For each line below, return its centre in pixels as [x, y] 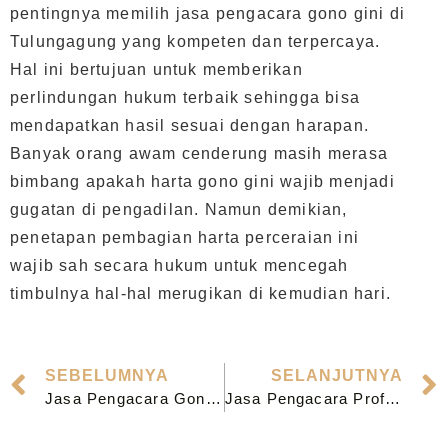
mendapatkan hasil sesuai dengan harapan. [190, 126]
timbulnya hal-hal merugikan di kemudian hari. [201, 294]
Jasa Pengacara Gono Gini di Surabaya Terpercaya [213, 399]
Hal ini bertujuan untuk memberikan [156, 70]
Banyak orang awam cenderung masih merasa [199, 154]
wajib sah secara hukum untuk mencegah [179, 266]
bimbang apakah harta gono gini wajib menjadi [202, 182]
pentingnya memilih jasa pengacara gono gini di [208, 14]
